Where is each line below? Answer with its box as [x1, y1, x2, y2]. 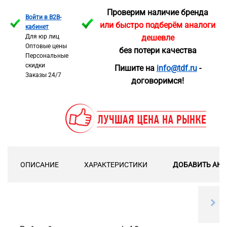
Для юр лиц [25, 33, 59, 41]
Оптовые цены [25, 43, 67, 50]
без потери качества [119, 46, 197, 56]
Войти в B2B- [25, 14, 61, 21]
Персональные [25, 52, 68, 60]
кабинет [25, 23, 49, 31]
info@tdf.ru [156, 63, 197, 73]
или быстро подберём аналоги [100, 20, 215, 30]
